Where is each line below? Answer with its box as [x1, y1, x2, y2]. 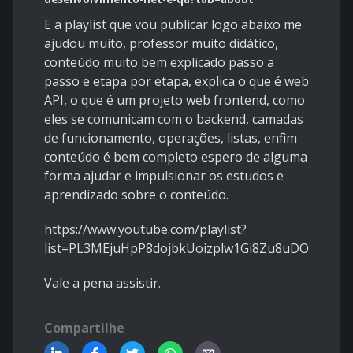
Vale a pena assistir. [44, 273, 161, 292]
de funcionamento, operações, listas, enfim [44, 128, 297, 147]
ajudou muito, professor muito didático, [44, 34, 278, 52]
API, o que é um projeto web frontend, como [44, 91, 305, 109]
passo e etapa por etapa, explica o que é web [44, 72, 309, 90]
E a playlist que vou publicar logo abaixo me [44, 15, 302, 33]
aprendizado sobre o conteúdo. [44, 185, 229, 203]
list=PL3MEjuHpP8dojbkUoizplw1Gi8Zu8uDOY [44, 239, 316, 257]
